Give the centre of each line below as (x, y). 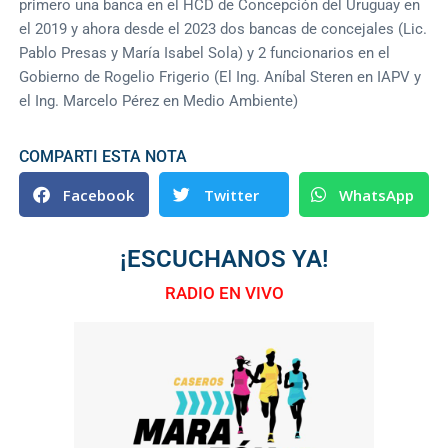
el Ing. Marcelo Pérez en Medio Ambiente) (159, 101)
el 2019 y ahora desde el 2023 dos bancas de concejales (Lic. (223, 29)
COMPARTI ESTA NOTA (103, 157)
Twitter (232, 194)
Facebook (99, 194)
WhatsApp (376, 194)
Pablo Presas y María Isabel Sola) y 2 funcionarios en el (205, 53)
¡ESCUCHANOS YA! (224, 259)
